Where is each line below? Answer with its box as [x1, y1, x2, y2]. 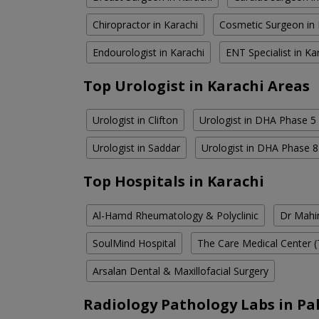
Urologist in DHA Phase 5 [199, 113, 316, 127]
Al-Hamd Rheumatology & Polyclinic [93, 209, 258, 223]
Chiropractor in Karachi [93, 18, 198, 32]
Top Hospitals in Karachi [83, 172, 264, 192]
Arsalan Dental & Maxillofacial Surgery [93, 264, 268, 278]
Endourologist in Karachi [93, 46, 204, 60]
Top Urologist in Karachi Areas [83, 76, 310, 96]
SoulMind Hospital [93, 236, 176, 251]
